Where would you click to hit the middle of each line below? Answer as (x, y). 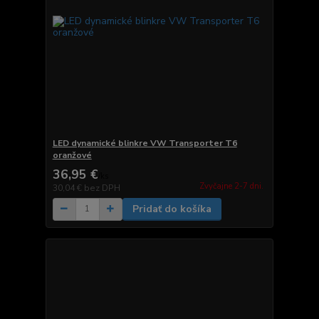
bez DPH (102, 188)
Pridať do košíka (172, 209)
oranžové (72, 155)
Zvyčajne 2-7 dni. (231, 186)
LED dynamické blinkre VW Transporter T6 (145, 143)
